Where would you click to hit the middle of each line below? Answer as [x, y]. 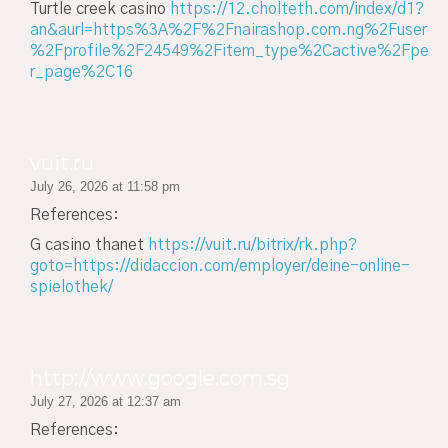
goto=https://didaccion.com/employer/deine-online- [220, 266]
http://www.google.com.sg [160, 377]
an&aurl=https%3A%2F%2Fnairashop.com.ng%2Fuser [228, 30]
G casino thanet [89, 245]
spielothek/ [71, 287]
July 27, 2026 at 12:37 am [105, 401]
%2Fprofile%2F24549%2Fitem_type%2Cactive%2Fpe [229, 51]
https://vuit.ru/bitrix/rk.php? [252, 245]
